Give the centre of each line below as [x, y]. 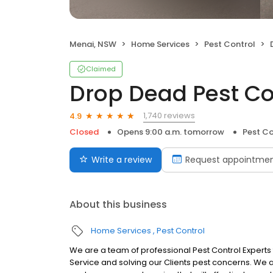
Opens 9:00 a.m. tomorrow [171, 132]
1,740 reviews [169, 115]
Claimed [101, 69]
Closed [84, 132]
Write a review [122, 160]
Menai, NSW [93, 44]
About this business [118, 204]
